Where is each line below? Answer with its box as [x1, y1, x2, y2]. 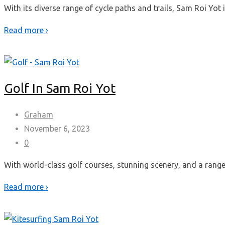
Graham [24, 109, 53, 119]
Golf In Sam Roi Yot [4, 81, 116, 96]
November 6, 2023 [24, 124, 90, 133]
